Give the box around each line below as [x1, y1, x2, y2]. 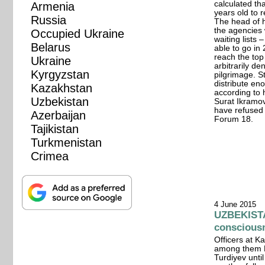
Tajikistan [31, 122, 79, 135]
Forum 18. [214, 114, 254, 124]
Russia [31, 13, 67, 27]
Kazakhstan [31, 81, 93, 95]
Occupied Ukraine [31, 27, 125, 40]
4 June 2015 [214, 199, 257, 209]
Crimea [31, 149, 69, 163]
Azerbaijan [31, 108, 86, 122]
